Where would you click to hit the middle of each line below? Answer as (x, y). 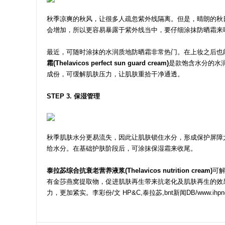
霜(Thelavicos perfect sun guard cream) (108, 63)
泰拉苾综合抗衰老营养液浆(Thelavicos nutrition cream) (130, 171)
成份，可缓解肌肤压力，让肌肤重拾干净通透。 (115, 74)
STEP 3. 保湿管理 (73, 96)
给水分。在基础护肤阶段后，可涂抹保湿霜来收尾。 (122, 148)
